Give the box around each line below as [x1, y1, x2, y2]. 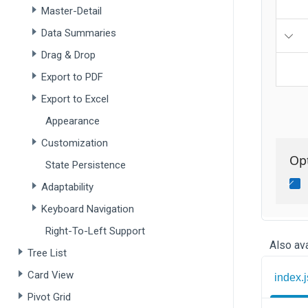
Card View [27, 269, 74, 281]
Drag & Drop [41, 49, 96, 61]
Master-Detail [41, 5, 102, 17]
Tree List [27, 247, 67, 259]
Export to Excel [41, 93, 109, 105]
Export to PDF [41, 71, 103, 83]
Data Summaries [41, 27, 116, 39]
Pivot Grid [27, 291, 71, 303]
